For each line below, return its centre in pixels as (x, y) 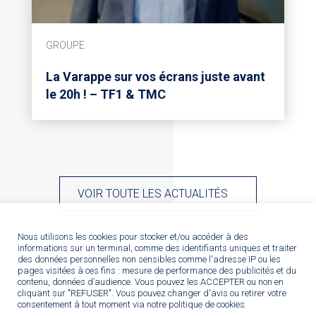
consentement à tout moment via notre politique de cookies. (132, 304)
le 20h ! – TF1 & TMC (105, 94)
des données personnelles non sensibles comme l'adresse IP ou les (149, 259)
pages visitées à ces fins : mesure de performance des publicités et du (157, 271)
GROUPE (65, 45)
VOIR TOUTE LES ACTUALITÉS (152, 194)
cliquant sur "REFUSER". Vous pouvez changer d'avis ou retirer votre (152, 293)
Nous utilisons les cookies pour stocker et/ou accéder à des (133, 237)
